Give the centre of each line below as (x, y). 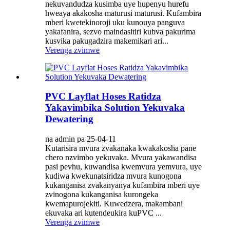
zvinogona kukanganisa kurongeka (102, 195)
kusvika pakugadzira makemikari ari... (107, 41)
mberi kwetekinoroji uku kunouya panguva (115, 22)
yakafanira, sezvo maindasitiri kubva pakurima (120, 31)
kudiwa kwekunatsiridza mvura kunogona (113, 176)
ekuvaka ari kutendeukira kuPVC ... (103, 213)
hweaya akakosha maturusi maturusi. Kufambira (123, 13)
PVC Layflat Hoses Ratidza (103, 97)
